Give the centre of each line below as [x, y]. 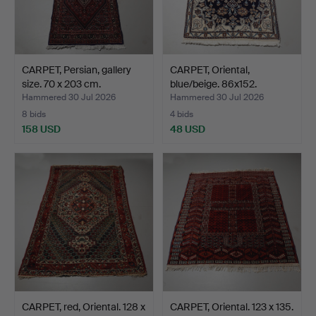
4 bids [182, 114]
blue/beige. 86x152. [213, 84]
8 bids [34, 114]
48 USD [188, 129]
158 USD [41, 129]
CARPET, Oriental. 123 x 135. [232, 306]
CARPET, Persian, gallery [77, 69]
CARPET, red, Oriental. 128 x [84, 306]
